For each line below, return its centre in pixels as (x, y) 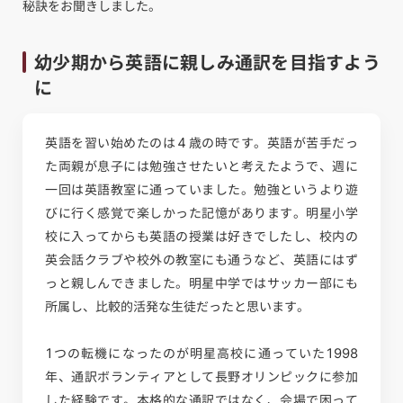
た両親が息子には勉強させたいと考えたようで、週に (201, 166)
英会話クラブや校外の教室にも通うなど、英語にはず (201, 260)
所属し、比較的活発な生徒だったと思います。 (177, 306)
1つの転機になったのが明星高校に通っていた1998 (201, 353)
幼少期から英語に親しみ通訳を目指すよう (207, 62)
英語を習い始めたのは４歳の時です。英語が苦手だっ (201, 143)
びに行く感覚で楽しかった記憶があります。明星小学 (201, 213)
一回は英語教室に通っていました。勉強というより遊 (201, 189)
